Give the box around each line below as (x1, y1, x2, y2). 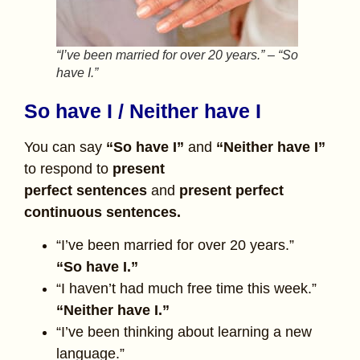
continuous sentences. (24, 204, 181, 220)
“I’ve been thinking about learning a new (56, 324, 312, 341)
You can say (24, 139, 106, 155)
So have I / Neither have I (24, 100, 261, 122)
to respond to (24, 161, 112, 177)
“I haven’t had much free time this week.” (56, 280, 317, 297)
